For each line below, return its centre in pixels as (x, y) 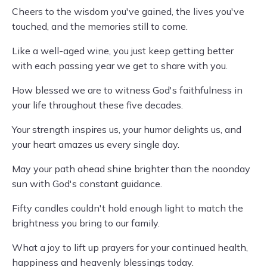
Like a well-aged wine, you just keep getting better (123, 51)
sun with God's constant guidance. (87, 184)
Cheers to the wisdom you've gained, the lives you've (128, 11)
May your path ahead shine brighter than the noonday (131, 169)
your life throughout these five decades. (97, 105)
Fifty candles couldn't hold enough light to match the (128, 208)
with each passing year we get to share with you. (120, 66)
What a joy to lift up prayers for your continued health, (130, 247)
